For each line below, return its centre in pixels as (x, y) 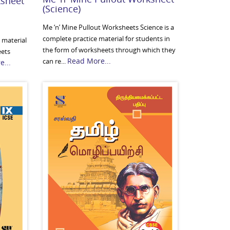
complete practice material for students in (107, 39)
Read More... (89, 61)
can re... (55, 61)
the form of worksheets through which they (109, 50)
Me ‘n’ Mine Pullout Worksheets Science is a (109, 27)
